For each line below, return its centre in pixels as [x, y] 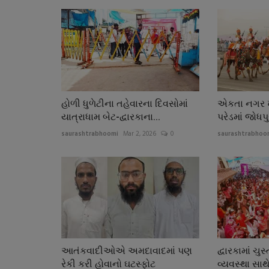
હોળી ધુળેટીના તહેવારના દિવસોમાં [125, 103]
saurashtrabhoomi [90, 134]
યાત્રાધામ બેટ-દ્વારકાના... [111, 116]
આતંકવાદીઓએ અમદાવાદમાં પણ [127, 251]
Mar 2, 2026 [140, 134]
